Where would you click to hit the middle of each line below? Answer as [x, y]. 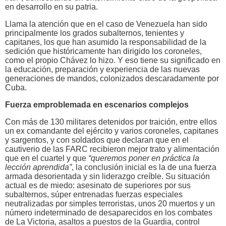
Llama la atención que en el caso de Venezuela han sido [106, 24]
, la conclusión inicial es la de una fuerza [144, 167]
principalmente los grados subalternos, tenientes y [95, 33]
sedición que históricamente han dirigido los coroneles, [103, 51]
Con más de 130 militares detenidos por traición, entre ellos [111, 122]
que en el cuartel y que [47, 158]
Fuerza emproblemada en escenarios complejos [97, 105]
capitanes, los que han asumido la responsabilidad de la [106, 42]
